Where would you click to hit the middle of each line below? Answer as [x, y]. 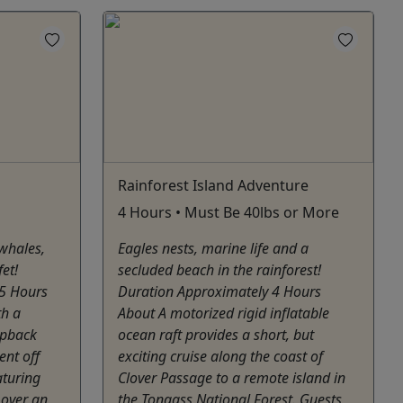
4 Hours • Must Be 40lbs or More [228, 213]
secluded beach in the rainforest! [219, 270]
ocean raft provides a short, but [216, 335]
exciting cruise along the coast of [220, 357]
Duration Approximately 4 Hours [219, 292]
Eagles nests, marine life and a [213, 249]
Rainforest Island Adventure [213, 186]
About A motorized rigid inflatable [224, 313]
